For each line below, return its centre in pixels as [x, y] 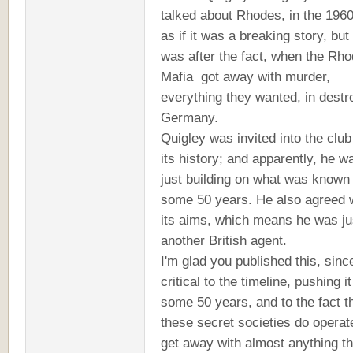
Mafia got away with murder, [245, 76]
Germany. [190, 117]
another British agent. [224, 240]
